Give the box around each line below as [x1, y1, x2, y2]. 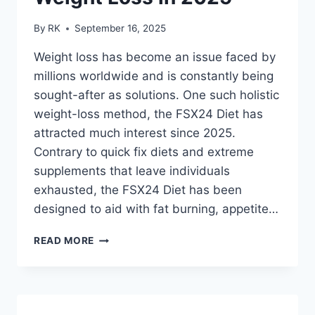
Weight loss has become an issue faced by [34, 50, 276, 65]
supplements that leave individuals [34, 164, 230, 179]
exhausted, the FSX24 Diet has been [34, 183, 242, 198]
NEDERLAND [94, 261, 157, 273]
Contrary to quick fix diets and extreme [34, 145, 254, 160]
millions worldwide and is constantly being [34, 69, 274, 84]
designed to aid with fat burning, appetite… [34, 202, 278, 217]
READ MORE [34, 235, 95, 247]
